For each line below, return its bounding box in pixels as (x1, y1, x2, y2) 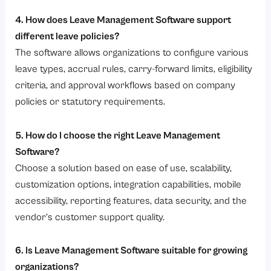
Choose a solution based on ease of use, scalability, (15, 162, 232, 174)
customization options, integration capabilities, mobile (15, 178, 242, 190)
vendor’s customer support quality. (15, 211, 165, 223)
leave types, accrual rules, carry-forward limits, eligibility (15, 62, 253, 74)
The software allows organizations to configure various (15, 46, 249, 58)
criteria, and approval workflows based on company (15, 79, 236, 91)
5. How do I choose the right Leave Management (15, 129, 221, 141)
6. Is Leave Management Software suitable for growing (15, 244, 248, 256)
